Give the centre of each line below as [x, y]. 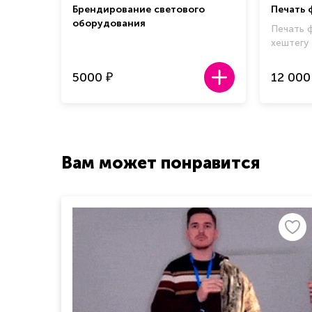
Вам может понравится [161, 162]
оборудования [109, 23]
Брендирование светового [139, 9]
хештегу [290, 42]
